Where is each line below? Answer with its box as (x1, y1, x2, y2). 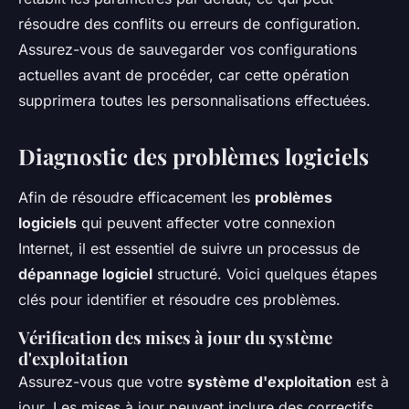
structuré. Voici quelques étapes (152, 265, 377, 284)
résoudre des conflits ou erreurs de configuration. (18, 15, 361, 34)
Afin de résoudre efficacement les (18, 188, 255, 207)
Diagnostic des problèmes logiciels (18, 142, 369, 172)
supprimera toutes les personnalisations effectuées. (18, 91, 371, 110)
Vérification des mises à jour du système (18, 326, 332, 350)
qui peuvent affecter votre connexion (77, 214, 335, 233)
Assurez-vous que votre (18, 372, 187, 392)
